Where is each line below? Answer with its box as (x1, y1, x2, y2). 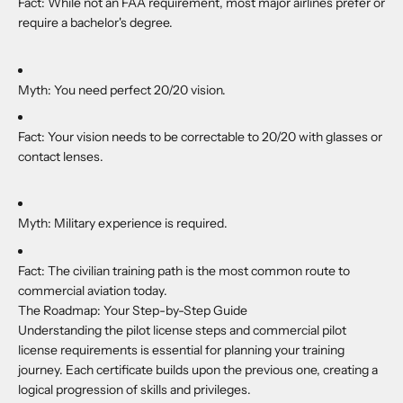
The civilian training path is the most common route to (48, 262, 350, 279)
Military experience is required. (54, 215, 230, 232)
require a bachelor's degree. (18, 14, 173, 31)
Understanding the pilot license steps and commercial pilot (18, 321, 346, 338)
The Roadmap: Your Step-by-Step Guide (18, 301, 250, 318)
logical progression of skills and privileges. (18, 381, 251, 398)
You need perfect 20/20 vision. (51, 81, 228, 98)
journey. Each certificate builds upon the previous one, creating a (18, 361, 378, 378)
